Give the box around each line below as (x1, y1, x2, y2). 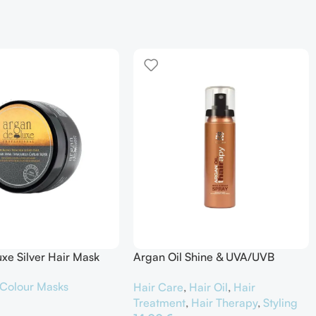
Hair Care (133, 279, 184, 294)
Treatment (133, 295, 186, 310)
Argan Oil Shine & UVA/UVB (133, 250, 275, 265)
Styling (263, 295, 298, 310)
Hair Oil (189, 279, 229, 294)
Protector (133, 265, 182, 280)
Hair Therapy (191, 295, 258, 310)
